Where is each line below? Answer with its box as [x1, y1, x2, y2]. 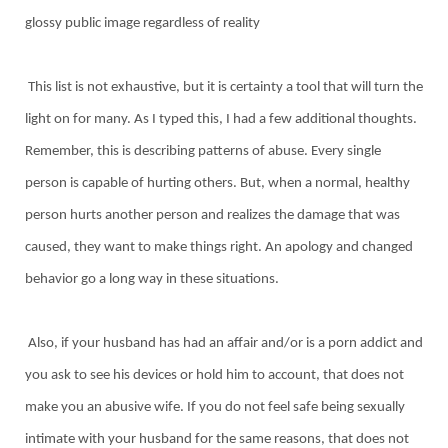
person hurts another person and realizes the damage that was [25, 207, 400, 223]
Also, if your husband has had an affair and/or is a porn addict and [25, 335, 423, 351]
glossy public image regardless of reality [25, 15, 260, 31]
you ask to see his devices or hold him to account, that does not [25, 367, 404, 383]
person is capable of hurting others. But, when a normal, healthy [25, 175, 410, 191]
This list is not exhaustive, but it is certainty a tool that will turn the [25, 79, 423, 95]
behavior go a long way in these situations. [25, 271, 279, 287]
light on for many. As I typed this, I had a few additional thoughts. [25, 111, 417, 127]
